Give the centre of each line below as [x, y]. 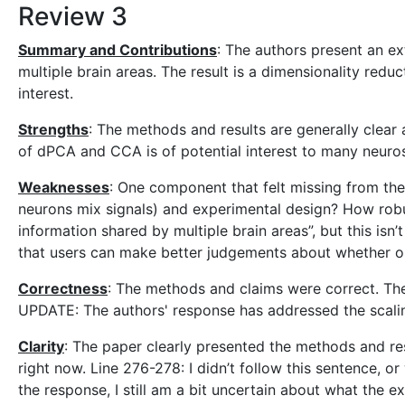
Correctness [63, 288]
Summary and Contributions [118, 50]
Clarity [41, 346]
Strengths [53, 129]
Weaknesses [64, 187]
